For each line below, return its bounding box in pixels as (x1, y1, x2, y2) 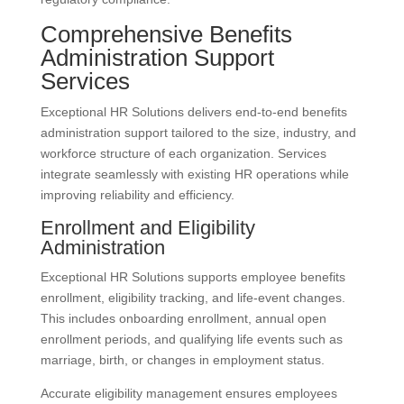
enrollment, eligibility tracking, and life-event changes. (40, 290, 345, 306)
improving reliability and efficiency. (40, 188, 234, 203)
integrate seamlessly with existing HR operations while (40, 167, 349, 182)
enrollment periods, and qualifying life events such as (40, 332, 343, 347)
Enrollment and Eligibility (40, 216, 255, 240)
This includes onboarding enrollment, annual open (40, 311, 326, 326)
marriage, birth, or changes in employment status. (40, 353, 325, 368)
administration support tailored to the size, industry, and (40, 125, 356, 141)
